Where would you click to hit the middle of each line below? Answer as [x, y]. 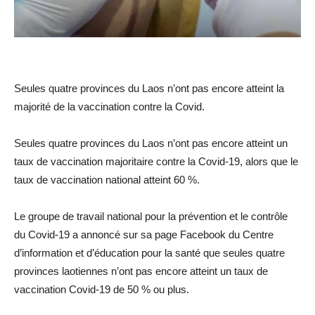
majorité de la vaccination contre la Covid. [109, 106]
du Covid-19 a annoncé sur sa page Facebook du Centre [144, 234]
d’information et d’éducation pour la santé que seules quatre [149, 252]
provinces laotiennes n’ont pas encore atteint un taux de [141, 271]
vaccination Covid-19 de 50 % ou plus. [102, 289]
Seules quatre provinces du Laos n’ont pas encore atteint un [151, 143]
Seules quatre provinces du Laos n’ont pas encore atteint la [149, 88]
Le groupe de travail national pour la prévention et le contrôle [151, 216]
